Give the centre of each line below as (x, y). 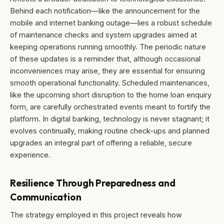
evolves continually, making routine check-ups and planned (110, 131)
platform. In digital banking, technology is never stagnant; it (110, 119)
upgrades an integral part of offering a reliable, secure (101, 143)
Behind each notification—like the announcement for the (105, 11)
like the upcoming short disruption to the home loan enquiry (111, 95)
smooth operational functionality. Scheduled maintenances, (110, 83)
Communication (46, 197)
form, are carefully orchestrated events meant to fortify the (110, 107)
